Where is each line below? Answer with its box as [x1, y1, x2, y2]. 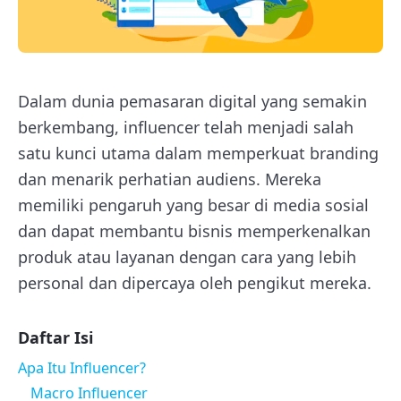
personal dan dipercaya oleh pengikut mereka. [18, 271, 371, 294]
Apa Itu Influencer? [18, 357, 146, 378]
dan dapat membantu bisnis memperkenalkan [18, 219, 371, 242]
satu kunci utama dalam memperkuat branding [18, 141, 379, 164]
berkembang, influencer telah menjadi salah [18, 115, 354, 138]
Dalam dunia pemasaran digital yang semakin [18, 90, 367, 112]
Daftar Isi [18, 326, 93, 348]
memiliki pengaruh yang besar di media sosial [18, 193, 369, 216]
